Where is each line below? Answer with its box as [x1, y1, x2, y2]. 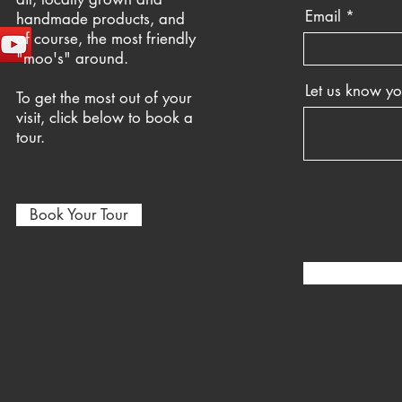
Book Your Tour [29, 205, 128, 225]
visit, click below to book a [15, 108, 193, 128]
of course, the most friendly [15, 29, 196, 49]
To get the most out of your [15, 88, 192, 109]
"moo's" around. [15, 48, 137, 69]
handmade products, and [15, 9, 185, 30]
